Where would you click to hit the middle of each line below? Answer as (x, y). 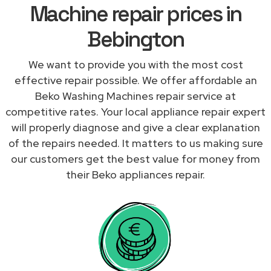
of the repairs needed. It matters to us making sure (135, 143)
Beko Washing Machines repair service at (135, 96)
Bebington (135, 39)
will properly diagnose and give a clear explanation (135, 127)
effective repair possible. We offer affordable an (135, 80)
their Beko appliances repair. (135, 174)
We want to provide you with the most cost (135, 64)
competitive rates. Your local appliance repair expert (135, 111)
